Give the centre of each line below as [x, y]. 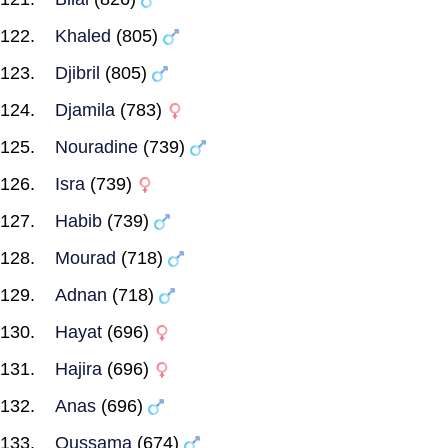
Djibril [77, 73]
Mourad [85, 258]
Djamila [85, 110]
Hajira [78, 369]
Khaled [83, 36]
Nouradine [96, 147]
